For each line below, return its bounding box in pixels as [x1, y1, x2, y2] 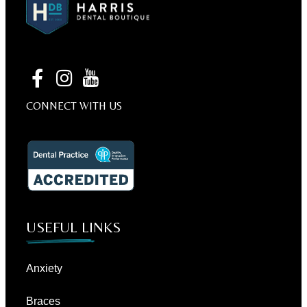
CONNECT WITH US [26, 99, 122, 113]
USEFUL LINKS [26, 218, 121, 236]
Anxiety [26, 262, 62, 274]
